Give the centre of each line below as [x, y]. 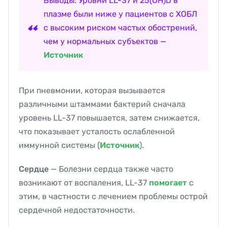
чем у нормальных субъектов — [105, 42]
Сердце [34, 169]
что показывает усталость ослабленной [97, 132]
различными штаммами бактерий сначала [102, 104]
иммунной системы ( [59, 145]
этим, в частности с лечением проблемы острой [113, 197]
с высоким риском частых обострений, [120, 28]
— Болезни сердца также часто [111, 169]
